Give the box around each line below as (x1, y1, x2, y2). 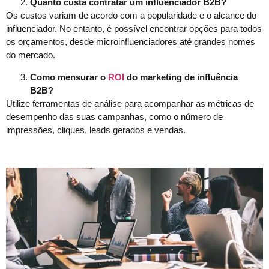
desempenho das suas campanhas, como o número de (6, 111, 223, 122)
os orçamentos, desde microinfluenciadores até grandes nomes (6, 37, 255, 47)
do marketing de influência (124, 71, 238, 82)
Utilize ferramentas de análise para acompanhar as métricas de (6, 98, 254, 109)
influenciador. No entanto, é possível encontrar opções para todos (6, 23, 262, 34)
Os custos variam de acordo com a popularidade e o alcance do (6, 10, 256, 21)
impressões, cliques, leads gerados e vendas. (6, 124, 186, 135)
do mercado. (6, 50, 55, 61)
